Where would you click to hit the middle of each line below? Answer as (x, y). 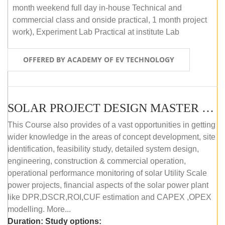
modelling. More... (39, 209)
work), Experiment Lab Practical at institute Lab (96, 32)
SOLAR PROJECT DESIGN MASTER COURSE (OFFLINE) (208, 108)
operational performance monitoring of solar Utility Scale (107, 173)
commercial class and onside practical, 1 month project (110, 20)
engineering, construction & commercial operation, (97, 161)
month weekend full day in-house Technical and (97, 8)
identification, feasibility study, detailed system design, (103, 149)
